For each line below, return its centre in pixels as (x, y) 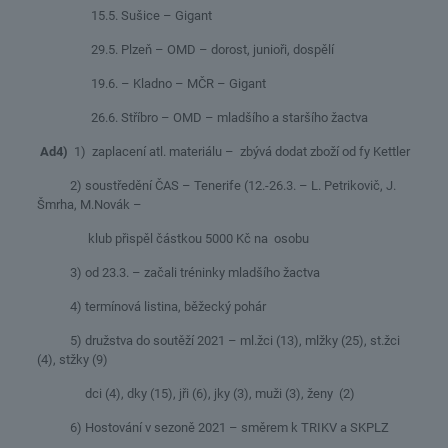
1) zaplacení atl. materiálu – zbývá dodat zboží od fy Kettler (238, 151)
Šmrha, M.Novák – (89, 204)
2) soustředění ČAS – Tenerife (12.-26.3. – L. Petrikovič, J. (216, 185)
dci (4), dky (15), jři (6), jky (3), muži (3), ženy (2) (195, 393)
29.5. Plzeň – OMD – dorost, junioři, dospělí (185, 49)
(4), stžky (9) (72, 359)
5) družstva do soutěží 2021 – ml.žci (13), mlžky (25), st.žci (218, 340)
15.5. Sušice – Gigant (124, 15)
